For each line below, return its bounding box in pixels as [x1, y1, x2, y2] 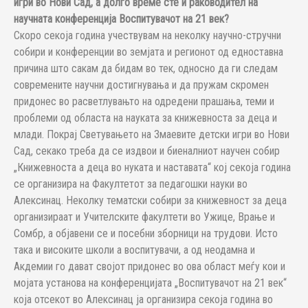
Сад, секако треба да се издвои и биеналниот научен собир [14, 144, 280, 157]
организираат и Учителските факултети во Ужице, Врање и [14, 210, 275, 223]
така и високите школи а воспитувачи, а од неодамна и [14, 243, 255, 256]
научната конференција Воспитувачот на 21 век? [14, 12, 229, 25]
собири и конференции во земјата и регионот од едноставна [14, 45, 283, 58]
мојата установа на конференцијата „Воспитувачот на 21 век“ [14, 276, 287, 289]
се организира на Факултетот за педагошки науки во [14, 177, 247, 190]
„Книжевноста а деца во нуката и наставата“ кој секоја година [14, 161, 291, 174]
